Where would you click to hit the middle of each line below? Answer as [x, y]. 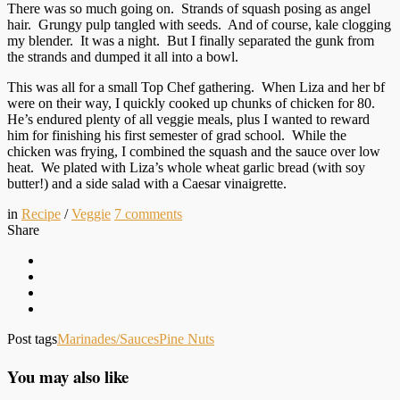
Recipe [41, 213]
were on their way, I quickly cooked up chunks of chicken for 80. [193, 103]
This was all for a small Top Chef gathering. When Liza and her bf [196, 87]
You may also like [68, 376]
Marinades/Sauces [108, 338]
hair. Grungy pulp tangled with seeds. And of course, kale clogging [199, 24]
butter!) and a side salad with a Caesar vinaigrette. [147, 183]
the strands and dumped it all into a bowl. [123, 56]
